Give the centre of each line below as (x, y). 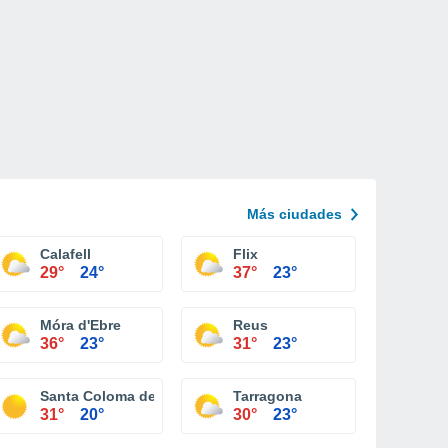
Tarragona (267, 396)
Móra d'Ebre (80, 325)
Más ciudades (294, 214)
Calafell (65, 254)
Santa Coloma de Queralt (125, 396)
